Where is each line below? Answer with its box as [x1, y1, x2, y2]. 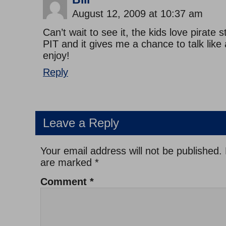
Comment [40, 176, 90, 188]
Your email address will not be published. [40, 145, 222, 157]
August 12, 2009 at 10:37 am [72, 8, 203, 20]
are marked [40, 157, 95, 168]
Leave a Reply [43, 116, 119, 130]
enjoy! [43, 50, 70, 62]
